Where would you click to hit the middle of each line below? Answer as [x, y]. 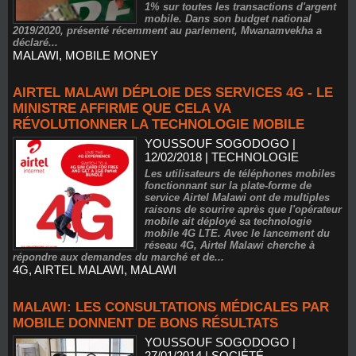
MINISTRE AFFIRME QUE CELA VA [122, 108]
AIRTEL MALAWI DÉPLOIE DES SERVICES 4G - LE [173, 93]
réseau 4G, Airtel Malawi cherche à [230, 245]
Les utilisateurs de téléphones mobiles [240, 174]
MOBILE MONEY [112, 55]
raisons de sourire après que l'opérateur [244, 209]
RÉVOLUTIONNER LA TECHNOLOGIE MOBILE [159, 124]
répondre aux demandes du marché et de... [118, 257]
